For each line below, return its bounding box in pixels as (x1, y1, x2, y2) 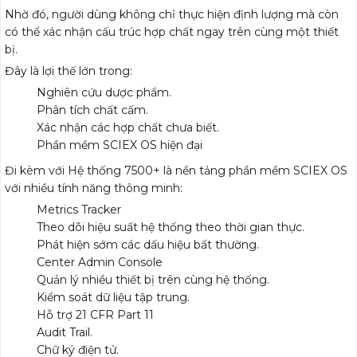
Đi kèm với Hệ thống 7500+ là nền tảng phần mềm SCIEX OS (5, 163, 347, 178)
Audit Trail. (37, 325, 92, 340)
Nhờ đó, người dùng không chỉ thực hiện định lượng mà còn (5, 7, 339, 22)
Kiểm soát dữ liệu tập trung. (37, 290, 190, 305)
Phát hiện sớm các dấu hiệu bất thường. (37, 237, 259, 253)
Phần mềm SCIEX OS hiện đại (37, 138, 202, 153)
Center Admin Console (37, 255, 163, 270)
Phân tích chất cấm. (37, 103, 148, 118)
